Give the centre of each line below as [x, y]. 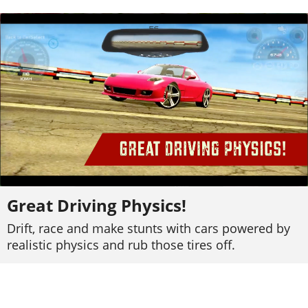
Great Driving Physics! [97, 206]
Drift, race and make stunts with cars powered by [148, 229]
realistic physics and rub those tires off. [121, 245]
